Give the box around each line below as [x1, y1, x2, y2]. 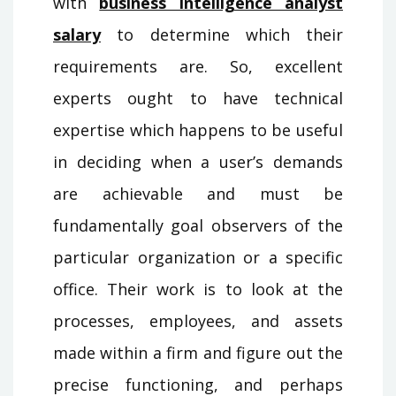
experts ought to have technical [53, 87, 343, 109]
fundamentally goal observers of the [53, 214, 343, 236]
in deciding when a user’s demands [53, 150, 343, 172]
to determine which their [101, 23, 343, 45]
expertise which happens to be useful [53, 118, 343, 141]
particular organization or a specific [53, 246, 343, 268]
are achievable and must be [53, 182, 343, 204]
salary [53, 23, 101, 45]
